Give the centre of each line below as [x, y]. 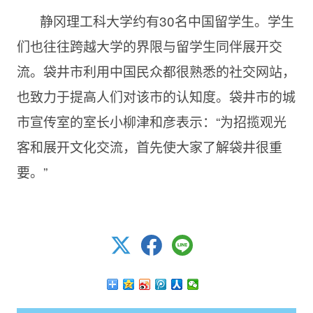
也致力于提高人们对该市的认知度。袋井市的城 [156, 96]
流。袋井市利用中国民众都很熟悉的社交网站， [156, 71]
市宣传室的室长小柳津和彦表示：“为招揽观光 [151, 121]
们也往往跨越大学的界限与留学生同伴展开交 [149, 46]
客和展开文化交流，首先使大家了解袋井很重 [149, 146]
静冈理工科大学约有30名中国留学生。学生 [167, 21]
